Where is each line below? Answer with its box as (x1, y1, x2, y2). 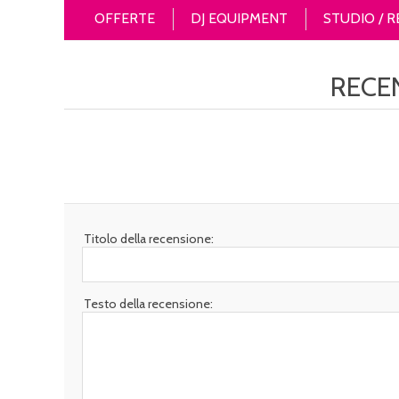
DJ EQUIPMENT (191, 10, 288, 27)
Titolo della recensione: (84, 231, 214, 247)
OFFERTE (94, 10, 155, 27)
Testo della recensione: (84, 296, 213, 312)
